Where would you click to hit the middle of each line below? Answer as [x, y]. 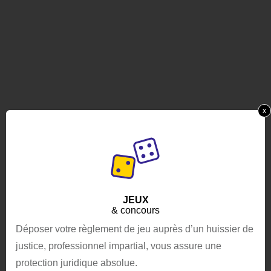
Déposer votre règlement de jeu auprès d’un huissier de [135, 229]
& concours [135, 210]
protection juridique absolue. [77, 263]
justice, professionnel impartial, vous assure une [119, 246]
